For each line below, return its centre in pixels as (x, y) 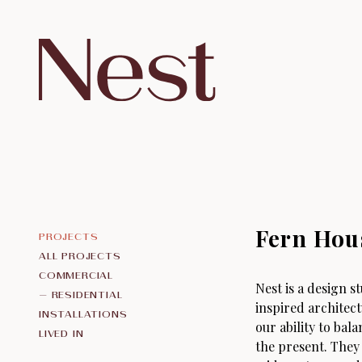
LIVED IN (61, 333)
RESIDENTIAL (87, 294)
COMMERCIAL (76, 275)
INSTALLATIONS (83, 314)
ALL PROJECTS (80, 255)
